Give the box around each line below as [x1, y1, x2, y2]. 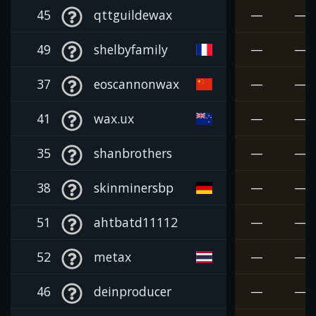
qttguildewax [94, 6, 172, 23]
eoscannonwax [94, 75, 179, 92]
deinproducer [94, 282, 171, 300]
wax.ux [94, 109, 134, 127]
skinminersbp [94, 178, 174, 196]
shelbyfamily [94, 40, 168, 58]
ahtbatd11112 [94, 213, 178, 231]
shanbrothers [94, 144, 172, 162]
